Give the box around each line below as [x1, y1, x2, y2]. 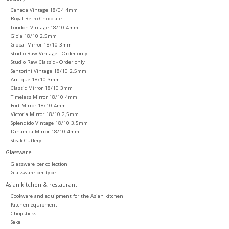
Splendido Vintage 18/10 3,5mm [10, 119, 88, 126]
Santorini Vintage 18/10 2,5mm [10, 67, 86, 74]
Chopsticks [10, 210, 36, 217]
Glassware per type [10, 169, 56, 176]
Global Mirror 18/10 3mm [10, 41, 72, 48]
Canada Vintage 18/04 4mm [10, 6, 78, 13]
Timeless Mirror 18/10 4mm [10, 93, 77, 100]
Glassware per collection [10, 160, 67, 167]
